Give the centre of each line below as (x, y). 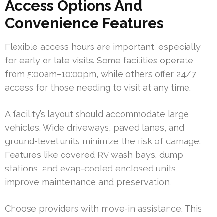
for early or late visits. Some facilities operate (99, 60)
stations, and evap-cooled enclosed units (90, 168)
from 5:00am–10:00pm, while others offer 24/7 (101, 74)
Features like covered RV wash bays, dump (94, 155)
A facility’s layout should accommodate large (97, 114)
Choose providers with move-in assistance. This (103, 208)
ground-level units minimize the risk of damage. (103, 141)
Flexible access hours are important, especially (103, 46)
